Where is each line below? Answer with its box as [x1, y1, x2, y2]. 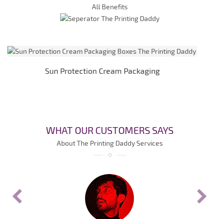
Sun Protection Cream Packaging [44, 66, 160, 75]
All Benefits [91, 2, 128, 11]
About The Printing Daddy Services [56, 138, 163, 147]
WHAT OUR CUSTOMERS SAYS [45, 124, 174, 136]
